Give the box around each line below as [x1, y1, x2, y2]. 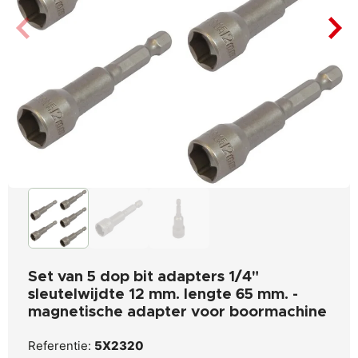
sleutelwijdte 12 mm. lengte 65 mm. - [28, 286, 298, 302]
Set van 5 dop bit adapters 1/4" [28, 268, 259, 284]
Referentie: [28, 338, 94, 353]
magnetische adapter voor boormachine [28, 304, 327, 320]
